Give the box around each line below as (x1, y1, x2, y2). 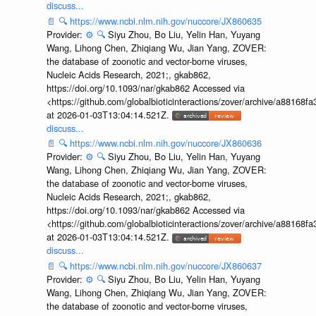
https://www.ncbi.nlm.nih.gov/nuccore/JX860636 (69, 136, 262, 150)
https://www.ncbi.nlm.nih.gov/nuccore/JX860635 (69, 13, 262, 28)
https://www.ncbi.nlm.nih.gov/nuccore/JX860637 (69, 258, 262, 272)
